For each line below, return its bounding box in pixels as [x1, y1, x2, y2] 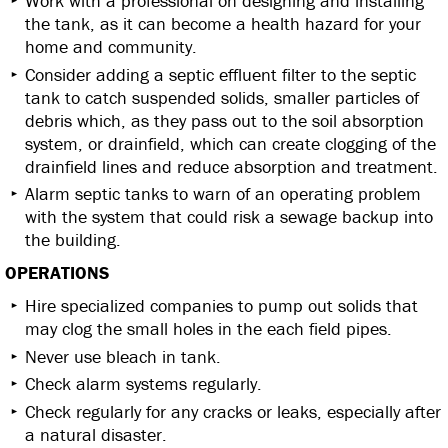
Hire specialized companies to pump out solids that [25, 294, 418, 318]
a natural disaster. [25, 422, 167, 446]
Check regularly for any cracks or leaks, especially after [25, 399, 441, 423]
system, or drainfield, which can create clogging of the [25, 131, 436, 155]
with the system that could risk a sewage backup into [25, 205, 433, 229]
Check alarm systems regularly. [25, 372, 262, 396]
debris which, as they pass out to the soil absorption [25, 108, 424, 132]
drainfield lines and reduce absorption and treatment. [25, 154, 438, 178]
